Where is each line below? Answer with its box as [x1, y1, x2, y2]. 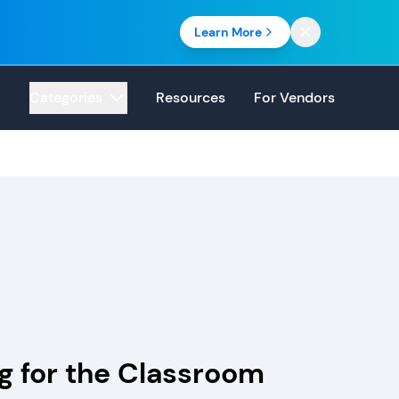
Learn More [194, 24, 262, 40]
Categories [29, 88, 102, 107]
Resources [156, 88, 225, 107]
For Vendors [254, 88, 335, 107]
